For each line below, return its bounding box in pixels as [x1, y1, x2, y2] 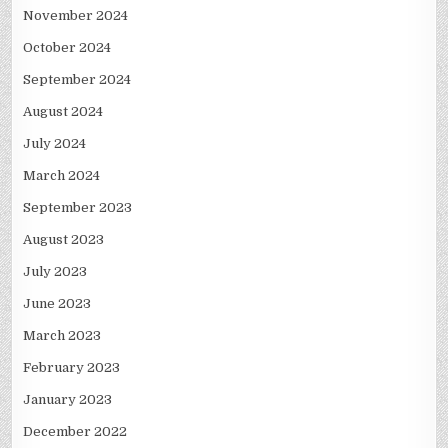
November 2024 [23, 8, 129, 24]
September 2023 [23, 200, 133, 216]
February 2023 [23, 360, 121, 376]
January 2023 [23, 392, 113, 408]
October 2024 [23, 40, 112, 56]
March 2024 [23, 168, 101, 184]
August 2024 [23, 104, 104, 120]
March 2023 [23, 328, 102, 344]
